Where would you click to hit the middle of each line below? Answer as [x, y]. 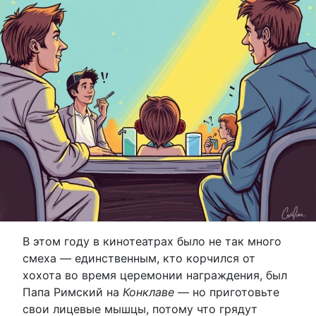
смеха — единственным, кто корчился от [139, 258]
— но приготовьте [227, 292]
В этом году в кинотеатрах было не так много [152, 241]
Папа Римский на [73, 292]
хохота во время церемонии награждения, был [155, 275]
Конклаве [148, 292]
